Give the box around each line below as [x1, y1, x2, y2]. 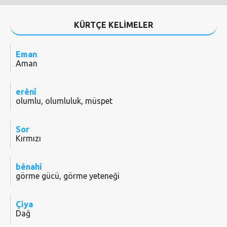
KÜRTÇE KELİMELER [74, 20, 153, 30]
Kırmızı [16, 134, 41, 143]
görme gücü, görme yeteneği [16, 171, 120, 181]
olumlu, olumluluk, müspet [16, 96, 112, 106]
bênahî [16, 162, 42, 172]
